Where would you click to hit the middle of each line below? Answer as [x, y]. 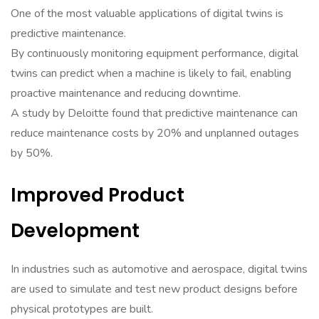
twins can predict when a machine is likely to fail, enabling [151, 73]
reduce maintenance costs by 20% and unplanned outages [155, 133]
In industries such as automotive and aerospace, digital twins [159, 269]
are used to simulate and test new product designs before [154, 289]
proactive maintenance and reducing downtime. [126, 93]
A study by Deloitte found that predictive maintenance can [154, 113]
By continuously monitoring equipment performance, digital [155, 53]
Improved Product [98, 195]
